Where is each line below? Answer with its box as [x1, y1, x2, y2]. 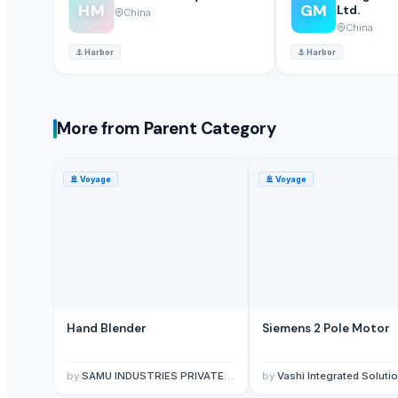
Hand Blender [67, 320, 147, 336]
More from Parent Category [57, 117, 276, 140]
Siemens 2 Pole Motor [262, 320, 390, 336]
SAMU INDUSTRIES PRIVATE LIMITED [82, 369, 224, 382]
